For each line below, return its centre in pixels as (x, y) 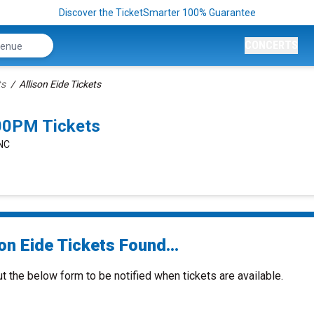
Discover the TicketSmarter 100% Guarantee (157, 13)
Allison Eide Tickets (60, 84)
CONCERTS (271, 45)
